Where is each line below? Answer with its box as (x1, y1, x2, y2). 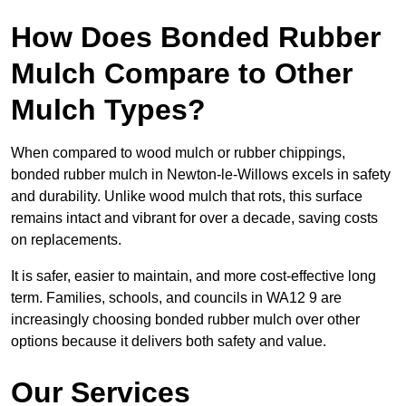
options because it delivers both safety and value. (11, 333, 326, 350)
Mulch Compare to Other (11, 57, 353, 91)
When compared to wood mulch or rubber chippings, (11, 145, 345, 161)
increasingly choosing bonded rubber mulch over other (11, 312, 360, 328)
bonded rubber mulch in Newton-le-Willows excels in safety (11, 167, 391, 183)
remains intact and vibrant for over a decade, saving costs (11, 210, 378, 227)
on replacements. (11, 232, 121, 248)
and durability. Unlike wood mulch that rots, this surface (11, 188, 362, 205)
